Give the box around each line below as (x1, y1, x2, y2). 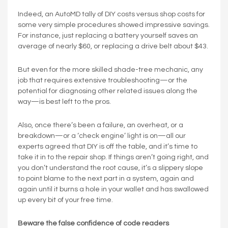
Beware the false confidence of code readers (18, 219, 169, 227)
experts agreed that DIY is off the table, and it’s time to (18, 142, 197, 150)
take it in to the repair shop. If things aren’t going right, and (18, 153, 209, 161)
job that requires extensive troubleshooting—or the (18, 76, 187, 84)
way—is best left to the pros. (18, 98, 111, 105)
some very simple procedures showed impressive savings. (18, 21, 210, 28)
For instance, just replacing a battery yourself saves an (18, 32, 198, 39)
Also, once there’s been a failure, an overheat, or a (18, 121, 183, 129)
